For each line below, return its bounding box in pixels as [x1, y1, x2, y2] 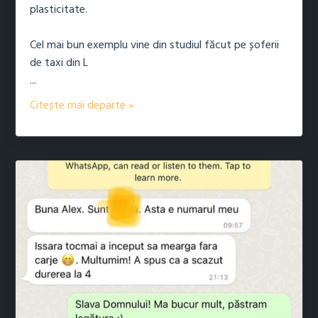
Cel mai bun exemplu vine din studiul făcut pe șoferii [30, 36, 279, 55]
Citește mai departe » [30, 97, 134, 116]
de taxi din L [30, 54, 88, 73]
